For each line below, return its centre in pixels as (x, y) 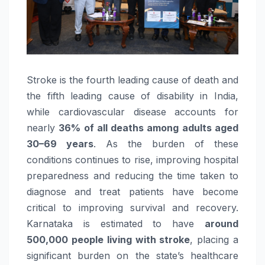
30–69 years (60, 144)
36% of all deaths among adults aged (149, 128)
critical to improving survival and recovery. (132, 208)
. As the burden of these (166, 144)
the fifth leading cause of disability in (120, 96)
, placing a (214, 240)
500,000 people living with (93, 240)
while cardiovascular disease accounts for (132, 112)
